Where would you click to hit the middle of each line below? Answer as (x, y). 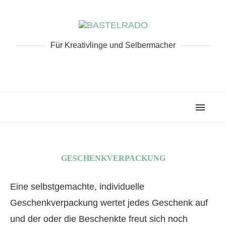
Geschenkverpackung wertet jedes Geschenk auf (109, 203)
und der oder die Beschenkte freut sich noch (99, 219)
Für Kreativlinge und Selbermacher (113, 45)
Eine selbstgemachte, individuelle (77, 187)
